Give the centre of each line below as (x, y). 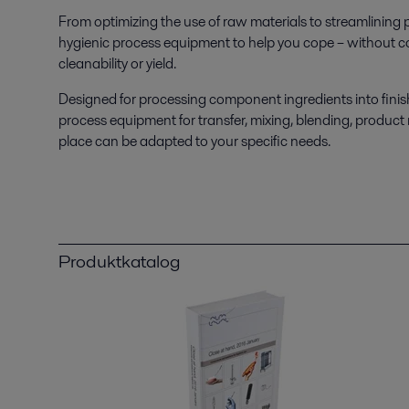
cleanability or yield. (120, 63)
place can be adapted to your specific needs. (194, 141)
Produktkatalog (120, 261)
